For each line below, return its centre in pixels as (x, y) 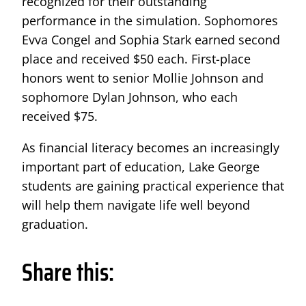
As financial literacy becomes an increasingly (151, 147)
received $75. (60, 116)
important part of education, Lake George (141, 166)
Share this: (68, 272)
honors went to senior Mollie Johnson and (143, 78)
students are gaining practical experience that (153, 185)
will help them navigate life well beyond (136, 205)
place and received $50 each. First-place (136, 58)
